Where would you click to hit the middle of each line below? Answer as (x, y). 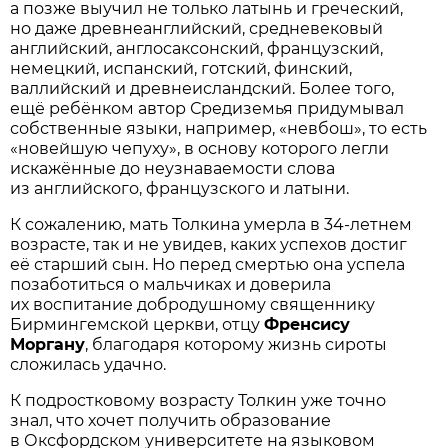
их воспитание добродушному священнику (193, 304)
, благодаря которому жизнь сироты (236, 344)
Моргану (48, 344)
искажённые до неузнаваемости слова (173, 168)
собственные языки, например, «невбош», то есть (219, 128)
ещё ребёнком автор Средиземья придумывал (207, 108)
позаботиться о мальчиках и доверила (171, 284)
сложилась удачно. (88, 364)
